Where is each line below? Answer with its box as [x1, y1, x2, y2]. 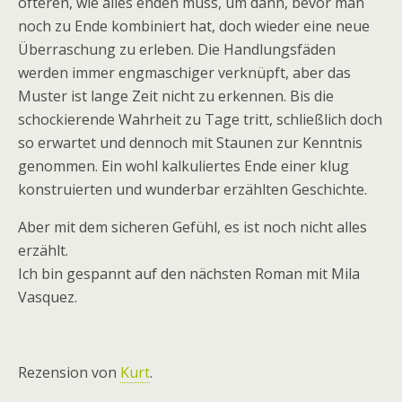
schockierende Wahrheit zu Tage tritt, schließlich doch [18, 109, 382, 129]
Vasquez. [18, 287, 77, 307]
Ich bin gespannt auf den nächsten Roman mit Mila [18, 264, 360, 284]
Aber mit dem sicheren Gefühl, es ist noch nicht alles [18, 217, 367, 237]
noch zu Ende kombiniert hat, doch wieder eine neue [18, 16, 370, 36]
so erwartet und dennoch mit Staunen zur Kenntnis [18, 133, 363, 153]
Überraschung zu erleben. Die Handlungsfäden [18, 39, 336, 59]
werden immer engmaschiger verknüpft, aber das [18, 63, 351, 83]
